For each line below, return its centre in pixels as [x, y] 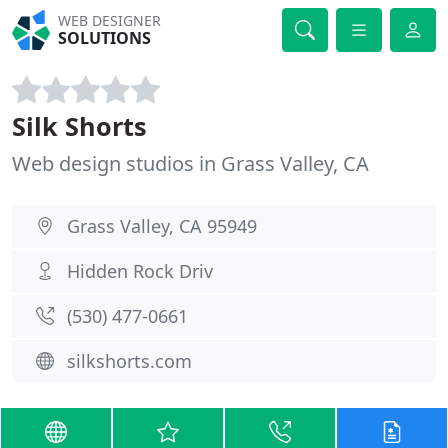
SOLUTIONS [105, 38]
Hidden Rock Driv [140, 271]
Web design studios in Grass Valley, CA [190, 163]
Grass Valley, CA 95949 [162, 226]
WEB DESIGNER [110, 20]
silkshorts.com [129, 361]
